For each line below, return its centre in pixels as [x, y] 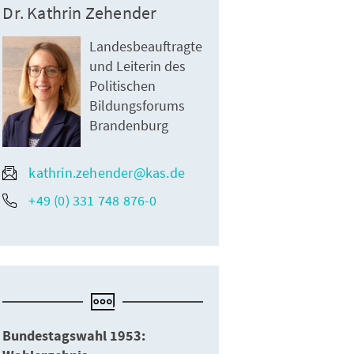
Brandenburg [129, 125]
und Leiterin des [138, 66]
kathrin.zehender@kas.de [107, 173]
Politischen [123, 86]
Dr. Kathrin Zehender [80, 13]
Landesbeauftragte [146, 46]
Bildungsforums [137, 105]
